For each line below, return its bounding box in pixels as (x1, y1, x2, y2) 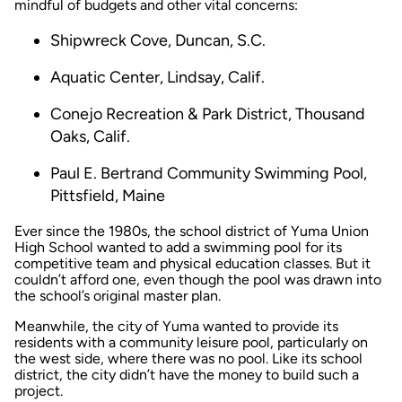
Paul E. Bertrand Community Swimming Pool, (50, 162, 367, 183)
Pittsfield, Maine (50, 185, 165, 205)
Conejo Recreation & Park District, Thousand (50, 103, 365, 124)
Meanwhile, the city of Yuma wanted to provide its (14, 317, 338, 335)
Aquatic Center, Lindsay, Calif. (50, 66, 265, 87)
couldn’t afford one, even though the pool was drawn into (14, 270, 381, 288)
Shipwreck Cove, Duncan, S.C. (50, 30, 266, 50)
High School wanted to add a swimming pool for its (14, 238, 342, 256)
